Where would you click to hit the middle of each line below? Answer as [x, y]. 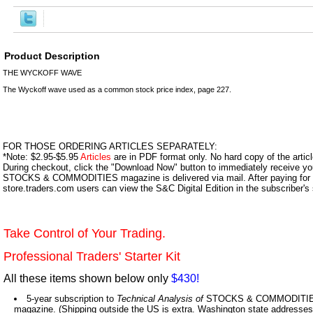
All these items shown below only [87, 278]
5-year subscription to [72, 298]
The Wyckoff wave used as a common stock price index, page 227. [117, 89]
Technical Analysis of [160, 298]
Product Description [52, 56]
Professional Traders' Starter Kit [92, 256]
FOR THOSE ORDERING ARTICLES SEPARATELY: [110, 146]
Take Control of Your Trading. [85, 233]
